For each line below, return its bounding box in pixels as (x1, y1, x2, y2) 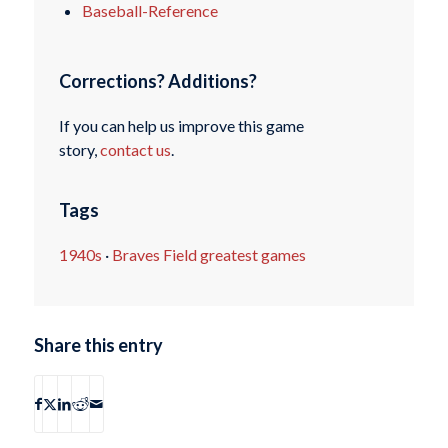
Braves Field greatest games (111, 245, 306, 265)
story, (58, 140, 100, 160)
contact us (99, 140, 171, 160)
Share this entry (33, 333, 163, 356)
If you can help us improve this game (58, 116, 304, 136)
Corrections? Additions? (58, 69, 257, 92)
